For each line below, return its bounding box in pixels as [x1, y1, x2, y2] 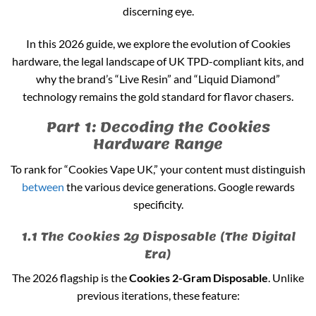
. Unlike [268, 270, 304, 284]
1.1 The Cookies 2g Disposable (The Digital [20, 224, 296, 248]
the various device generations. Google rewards [63, 180, 295, 194]
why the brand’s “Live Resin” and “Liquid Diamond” [36, 71, 280, 85]
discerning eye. [122, 4, 194, 18]
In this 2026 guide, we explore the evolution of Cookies [25, 36, 291, 50]
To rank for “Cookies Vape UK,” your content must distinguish [11, 162, 305, 176]
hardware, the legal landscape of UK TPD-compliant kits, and [12, 54, 304, 68]
